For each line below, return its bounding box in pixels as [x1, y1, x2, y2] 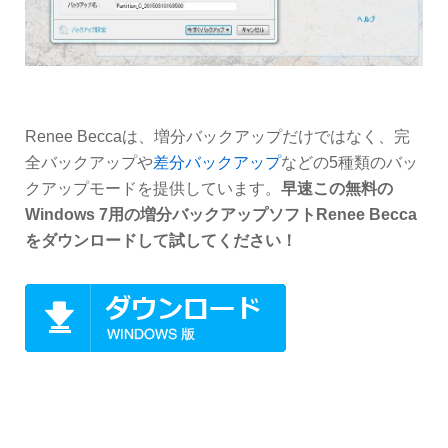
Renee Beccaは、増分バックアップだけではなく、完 [25, 127, 410, 145]
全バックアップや [25, 153, 153, 171]
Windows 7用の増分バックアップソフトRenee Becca [25, 205, 417, 223]
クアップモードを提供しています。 [25, 179, 281, 197]
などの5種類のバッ [281, 153, 418, 171]
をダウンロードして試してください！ [25, 231, 297, 249]
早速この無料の [281, 179, 393, 197]
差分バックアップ [153, 153, 281, 171]
